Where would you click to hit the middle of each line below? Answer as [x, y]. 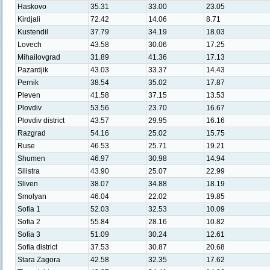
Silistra [29, 171]
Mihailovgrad [39, 57]
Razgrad [32, 133]
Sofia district [37, 247]
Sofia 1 [29, 209]
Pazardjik [33, 70]
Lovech [30, 45]
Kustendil [33, 32]
